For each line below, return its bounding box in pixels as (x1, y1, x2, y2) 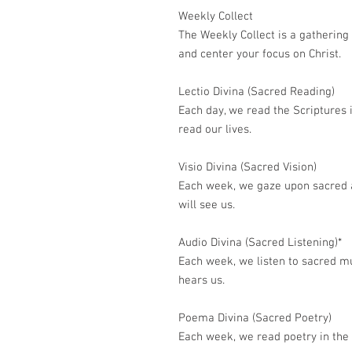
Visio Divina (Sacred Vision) (178, 160, 320, 175)
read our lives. (178, 123, 251, 137)
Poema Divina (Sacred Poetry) (178, 311, 332, 326)
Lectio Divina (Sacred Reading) (178, 85, 338, 100)
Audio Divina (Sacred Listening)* (178, 236, 342, 251)
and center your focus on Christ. (178, 47, 341, 62)
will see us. (178, 198, 235, 213)
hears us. (178, 273, 225, 288)
